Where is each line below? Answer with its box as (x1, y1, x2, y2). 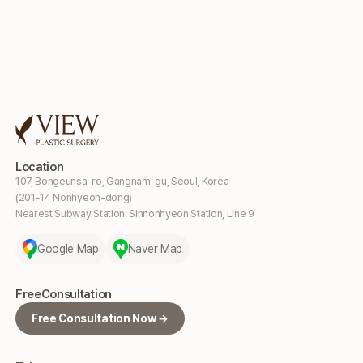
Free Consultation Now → (32, 311, 169, 325)
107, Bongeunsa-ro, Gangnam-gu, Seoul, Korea (15, 174, 229, 187)
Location (15, 159, 64, 174)
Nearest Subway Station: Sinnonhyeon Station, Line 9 (15, 207, 254, 220)
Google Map (37, 242, 99, 256)
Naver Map (127, 242, 182, 256)
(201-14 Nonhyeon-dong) (15, 190, 132, 203)
